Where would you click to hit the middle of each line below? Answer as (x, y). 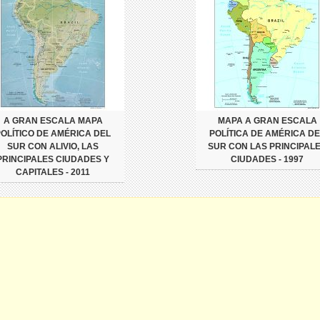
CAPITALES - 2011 (53, 172)
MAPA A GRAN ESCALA (267, 120)
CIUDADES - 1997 (267, 159)
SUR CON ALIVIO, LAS (53, 146)
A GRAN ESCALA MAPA (53, 120)
